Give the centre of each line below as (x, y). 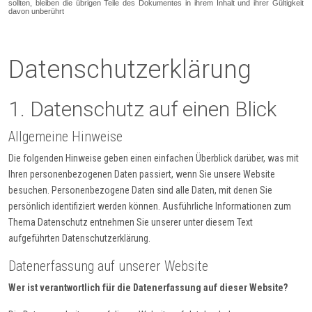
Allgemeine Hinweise (65, 137)
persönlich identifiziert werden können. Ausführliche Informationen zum (150, 206)
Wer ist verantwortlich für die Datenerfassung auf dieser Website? (148, 288)
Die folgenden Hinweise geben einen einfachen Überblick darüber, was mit (154, 158)
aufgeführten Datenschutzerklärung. (79, 239)
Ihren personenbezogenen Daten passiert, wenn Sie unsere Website (142, 174)
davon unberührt (36, 11)
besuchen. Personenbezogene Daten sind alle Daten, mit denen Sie (140, 190)
